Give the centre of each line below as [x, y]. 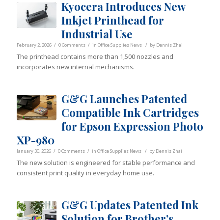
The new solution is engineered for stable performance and [106, 163]
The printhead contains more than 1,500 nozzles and [95, 57]
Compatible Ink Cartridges [130, 113]
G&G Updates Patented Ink [130, 205]
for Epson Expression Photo [132, 126]
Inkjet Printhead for [112, 20]
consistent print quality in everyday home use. [85, 173]
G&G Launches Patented [124, 99]
